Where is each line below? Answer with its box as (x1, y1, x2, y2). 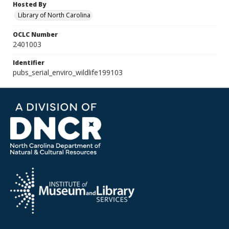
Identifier (13, 58, 44, 67)
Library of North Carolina (18, 11, 90, 19)
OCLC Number (13, 30, 58, 39)
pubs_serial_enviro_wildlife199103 (13, 67, 123, 77)
